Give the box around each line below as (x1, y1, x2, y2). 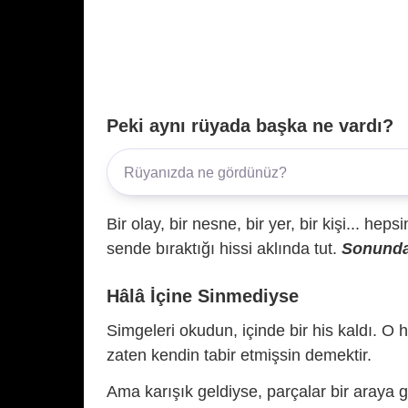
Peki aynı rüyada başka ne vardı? (107, 116, 393, 137)
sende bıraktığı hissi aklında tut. (107, 240, 342, 259)
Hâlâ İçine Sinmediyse (107, 286, 299, 307)
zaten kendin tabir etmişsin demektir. (107, 346, 372, 365)
